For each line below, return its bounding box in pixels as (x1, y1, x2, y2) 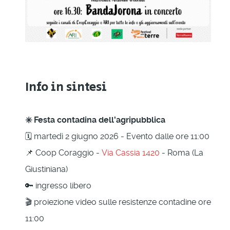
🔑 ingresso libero (25, 180, 91, 190)
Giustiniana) (25, 164, 68, 174)
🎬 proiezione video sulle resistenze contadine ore (25, 197, 211, 207)
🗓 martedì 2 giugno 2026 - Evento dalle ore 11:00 (25, 131, 209, 141)
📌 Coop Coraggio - (25, 147, 102, 158)
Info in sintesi (25, 78, 107, 96)
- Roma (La (160, 147, 203, 158)
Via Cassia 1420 (102, 147, 160, 158)
